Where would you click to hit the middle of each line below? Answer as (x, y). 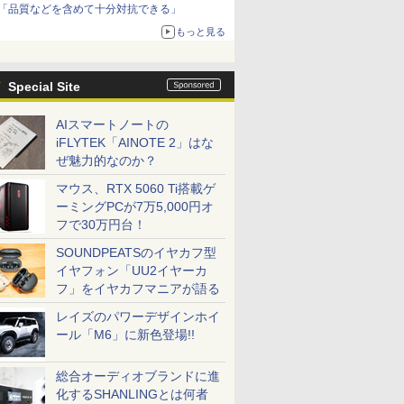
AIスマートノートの (112, 124)
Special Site (44, 87)
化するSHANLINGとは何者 (132, 394)
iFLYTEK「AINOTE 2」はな (135, 142)
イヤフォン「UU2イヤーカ (132, 271)
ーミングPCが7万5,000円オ (135, 207)
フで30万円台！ (101, 225)
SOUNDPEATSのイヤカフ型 (136, 252)
